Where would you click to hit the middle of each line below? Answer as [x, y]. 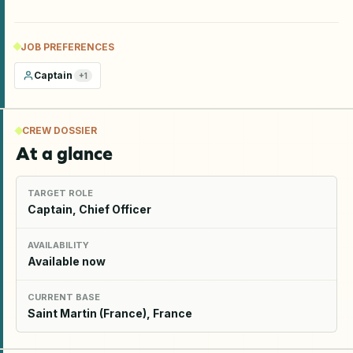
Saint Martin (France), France [110, 313]
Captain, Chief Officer [89, 209]
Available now [67, 261]
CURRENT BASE [64, 297]
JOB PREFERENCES [67, 46]
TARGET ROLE [60, 193]
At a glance [64, 153]
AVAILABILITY [58, 245]
